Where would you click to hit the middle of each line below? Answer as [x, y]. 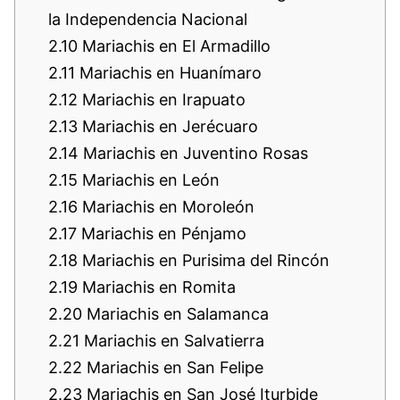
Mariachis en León [149, 180]
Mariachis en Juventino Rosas [193, 154]
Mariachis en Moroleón [166, 207]
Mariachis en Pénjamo [162, 234]
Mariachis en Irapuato [162, 100]
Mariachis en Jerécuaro [168, 127]
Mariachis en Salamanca [175, 314]
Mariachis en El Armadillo [174, 46]
